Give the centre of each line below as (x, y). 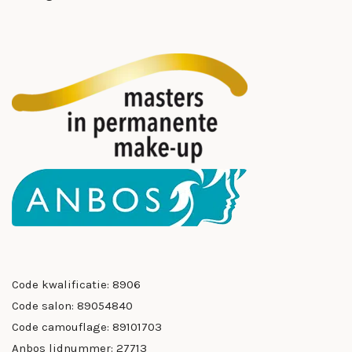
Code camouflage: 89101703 (87, 327)
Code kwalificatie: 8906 (76, 285)
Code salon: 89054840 (72, 306)
